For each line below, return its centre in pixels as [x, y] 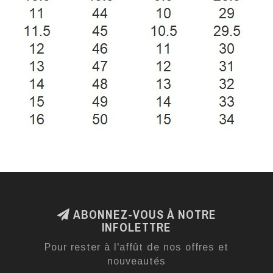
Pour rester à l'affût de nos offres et [136, 247]
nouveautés [136, 261]
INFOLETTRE [136, 228]
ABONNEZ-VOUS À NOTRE [143, 215]
